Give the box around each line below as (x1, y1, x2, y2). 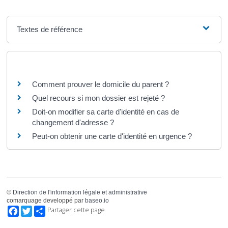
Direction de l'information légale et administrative (12, 188, 147, 196)
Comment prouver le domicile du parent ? (32, 80, 169, 89)
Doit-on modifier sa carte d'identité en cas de (32, 107, 179, 117)
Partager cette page (47, 205, 105, 214)
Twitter (32, 205, 52, 214)
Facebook (18, 205, 48, 214)
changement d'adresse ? (32, 118, 114, 127)
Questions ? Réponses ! (14, 60, 95, 69)
